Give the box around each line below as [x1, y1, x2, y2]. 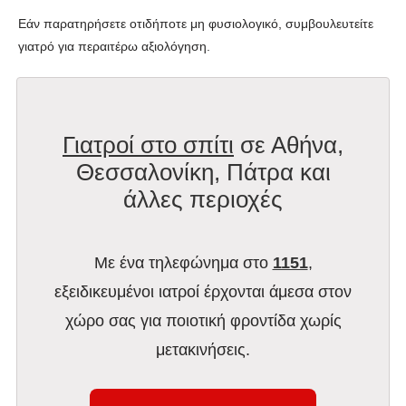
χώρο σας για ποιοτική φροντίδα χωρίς [64, 311, 342, 330]
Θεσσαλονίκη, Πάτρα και [75, 158, 331, 186]
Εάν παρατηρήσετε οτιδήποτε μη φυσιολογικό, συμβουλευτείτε [18, 15, 373, 31]
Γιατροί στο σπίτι [63, 130, 234, 159]
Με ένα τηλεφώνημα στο [93, 253, 273, 272]
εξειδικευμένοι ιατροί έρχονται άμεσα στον [54, 282, 352, 301]
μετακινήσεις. [156, 340, 250, 359]
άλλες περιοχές [123, 185, 283, 213]
